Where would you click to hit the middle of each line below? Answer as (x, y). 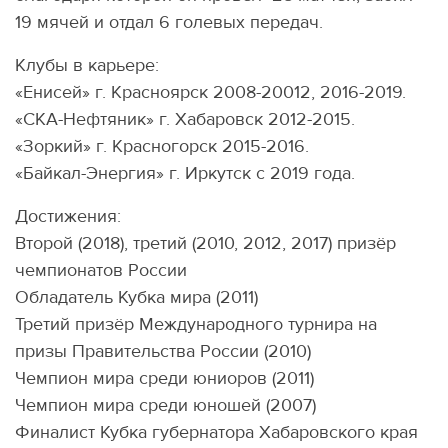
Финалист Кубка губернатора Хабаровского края (216, 432)
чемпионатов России (101, 270)
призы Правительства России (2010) (163, 351)
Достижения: (70, 216)
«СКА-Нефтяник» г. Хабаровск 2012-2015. (187, 119)
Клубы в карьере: (89, 65)
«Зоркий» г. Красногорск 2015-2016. (167, 146)
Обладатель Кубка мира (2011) (136, 297)
